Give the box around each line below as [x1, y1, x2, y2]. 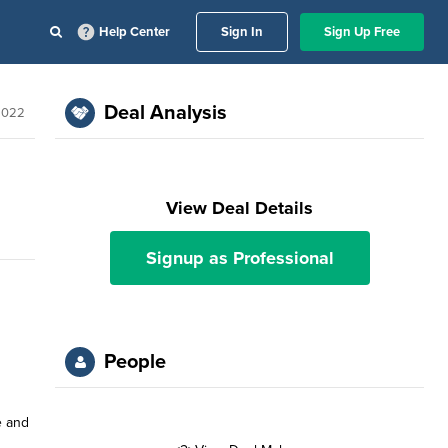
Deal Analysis [104, 101, 228, 125]
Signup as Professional [145, 247, 334, 269]
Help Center [99, 24, 170, 40]
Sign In [221, 24, 263, 40]
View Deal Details [166, 197, 314, 219]
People [104, 350, 167, 374]
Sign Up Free [324, 24, 400, 40]
